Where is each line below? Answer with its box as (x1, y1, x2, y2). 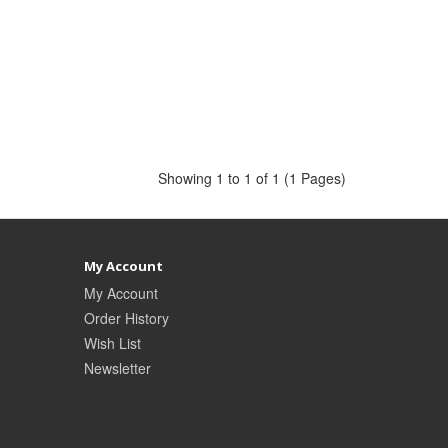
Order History (83, 308, 169, 329)
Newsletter (83, 358, 151, 379)
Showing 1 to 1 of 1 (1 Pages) (158, 168, 346, 189)
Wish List (83, 333, 141, 354)
